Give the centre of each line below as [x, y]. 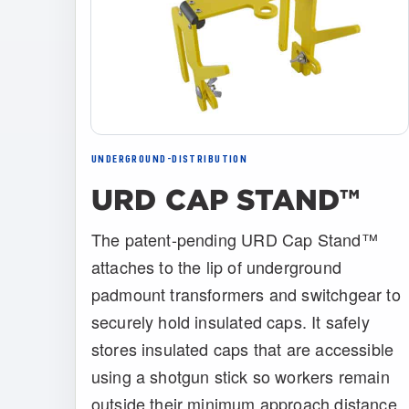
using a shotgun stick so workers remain [240, 377]
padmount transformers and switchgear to [246, 294]
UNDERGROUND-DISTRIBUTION [169, 160]
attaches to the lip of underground [216, 267]
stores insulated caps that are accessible [242, 349]
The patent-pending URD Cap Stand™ [234, 240]
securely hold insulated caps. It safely [230, 322]
